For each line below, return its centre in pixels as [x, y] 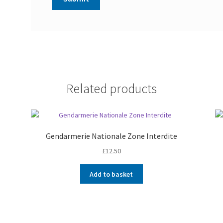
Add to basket [111, 174]
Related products [111, 88]
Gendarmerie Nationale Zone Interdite [111, 136]
